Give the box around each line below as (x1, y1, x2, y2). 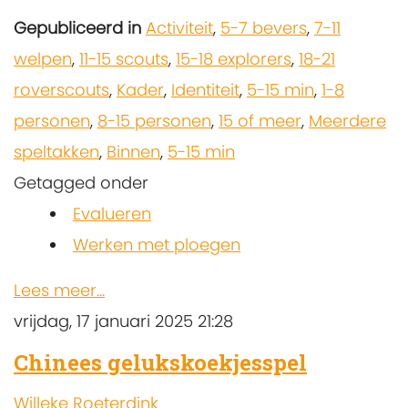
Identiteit (171, 78, 240, 102)
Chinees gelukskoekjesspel (14, 348, 307, 378)
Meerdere (309, 109, 386, 133)
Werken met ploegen (73, 233, 240, 257)
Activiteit (146, 16, 213, 40)
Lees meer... (14, 279, 105, 302)
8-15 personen (97, 109, 211, 133)
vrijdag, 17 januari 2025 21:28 (14, 310, 233, 333)
